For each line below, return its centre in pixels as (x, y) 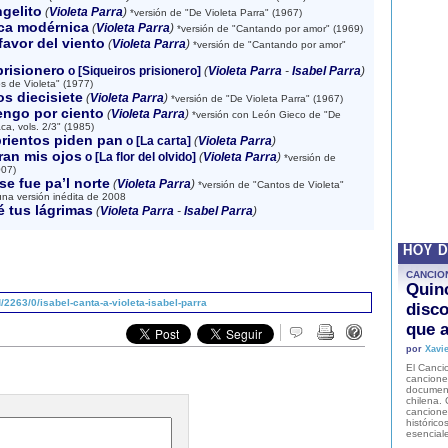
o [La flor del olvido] (138, 157)
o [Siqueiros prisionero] (132, 71)
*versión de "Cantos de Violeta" (269, 184)
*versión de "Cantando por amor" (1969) (268, 28)
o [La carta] (156, 141)
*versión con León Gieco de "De (264, 114)
